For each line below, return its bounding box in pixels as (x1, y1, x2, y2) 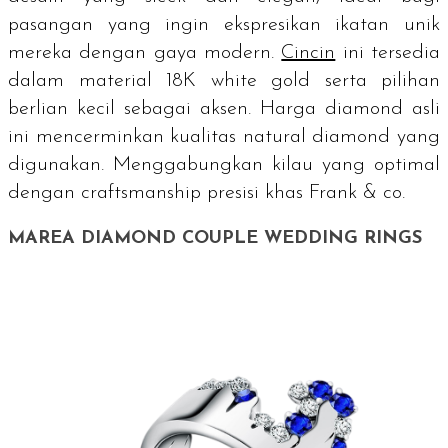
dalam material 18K (8, 70, 211, 91)
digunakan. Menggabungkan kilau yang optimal (8, 154, 440, 175)
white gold (210, 70, 310, 91)
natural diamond (242, 126, 391, 147)
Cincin (281, 42, 336, 63)
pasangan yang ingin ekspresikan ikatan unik (8, 14, 440, 35)
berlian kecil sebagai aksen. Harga (8, 98, 325, 119)
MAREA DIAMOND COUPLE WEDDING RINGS (8, 228, 422, 248)
